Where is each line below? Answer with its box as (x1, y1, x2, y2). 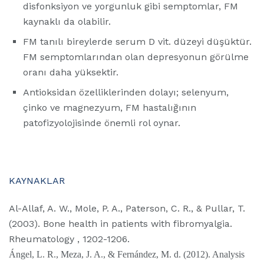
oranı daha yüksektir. (23, 67, 118, 78)
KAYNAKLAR (9, 174, 65, 186)
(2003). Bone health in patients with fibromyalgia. (9, 217, 232, 229)
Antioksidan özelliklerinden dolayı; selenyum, (23, 87, 229, 98)
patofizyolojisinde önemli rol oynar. (23, 117, 180, 129)
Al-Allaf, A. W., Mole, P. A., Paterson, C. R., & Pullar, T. (9, 202, 245, 214)
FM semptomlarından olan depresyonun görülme (23, 51, 249, 63)
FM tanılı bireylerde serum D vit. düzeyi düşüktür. (23, 36, 252, 48)
